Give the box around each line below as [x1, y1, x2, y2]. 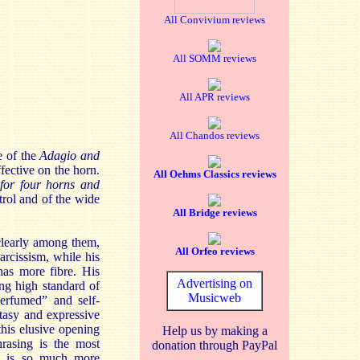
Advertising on [177, 276, 252, 290]
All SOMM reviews [173, 52, 256, 64]
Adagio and [39, 149, 100, 162]
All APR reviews [179, 91, 250, 103]
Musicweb [188, 291, 241, 305]
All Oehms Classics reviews [153, 168, 276, 180]
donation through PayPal [152, 338, 277, 352]
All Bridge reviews [172, 207, 257, 219]
